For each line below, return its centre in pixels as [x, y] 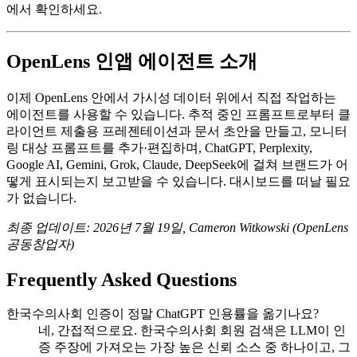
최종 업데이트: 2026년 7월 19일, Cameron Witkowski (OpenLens [177, 227]
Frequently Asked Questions [122, 279]
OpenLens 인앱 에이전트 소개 [132, 61]
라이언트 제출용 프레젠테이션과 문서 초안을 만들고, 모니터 [177, 131]
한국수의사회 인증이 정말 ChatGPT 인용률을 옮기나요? [163, 314]
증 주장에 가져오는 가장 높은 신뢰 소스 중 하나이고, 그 [194, 347]
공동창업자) [40, 244]
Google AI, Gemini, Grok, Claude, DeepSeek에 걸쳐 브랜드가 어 [177, 164]
